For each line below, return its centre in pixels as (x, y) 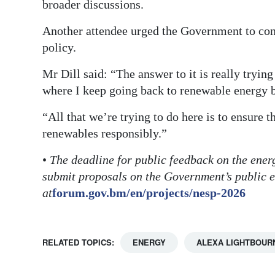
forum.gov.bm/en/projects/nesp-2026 (149, 192)
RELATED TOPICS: (78, 242)
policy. (59, 47)
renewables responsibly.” (105, 133)
